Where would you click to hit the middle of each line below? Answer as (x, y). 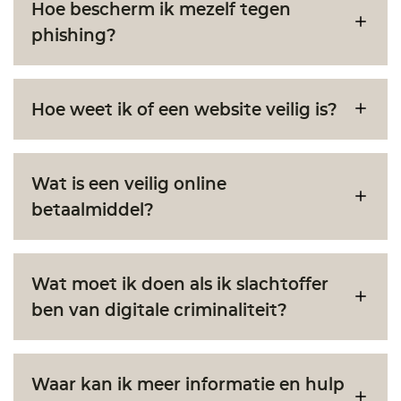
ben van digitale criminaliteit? (159, 309)
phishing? (74, 34)
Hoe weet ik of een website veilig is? (184, 108)
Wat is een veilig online (129, 183)
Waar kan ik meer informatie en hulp (188, 383)
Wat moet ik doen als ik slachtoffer (180, 283)
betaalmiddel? (93, 209)
